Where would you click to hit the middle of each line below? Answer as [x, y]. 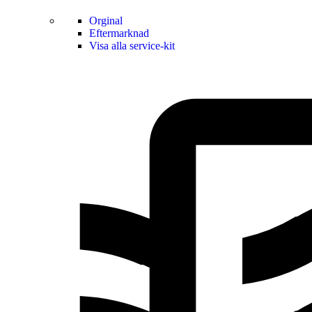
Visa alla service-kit [132, 46]
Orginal [106, 21]
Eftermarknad [119, 33]
